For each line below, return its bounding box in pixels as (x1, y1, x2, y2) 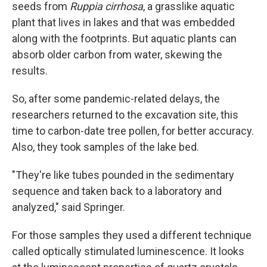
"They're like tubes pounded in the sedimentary (12, 169, 234, 182)
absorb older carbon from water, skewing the (12, 48, 222, 61)
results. (12, 64, 48, 77)
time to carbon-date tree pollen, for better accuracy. (12, 125, 254, 138)
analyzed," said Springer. (12, 201, 125, 214)
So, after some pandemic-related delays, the (12, 92, 220, 105)
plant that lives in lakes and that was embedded (12, 16, 235, 29)
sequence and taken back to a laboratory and (12, 185, 222, 198)
